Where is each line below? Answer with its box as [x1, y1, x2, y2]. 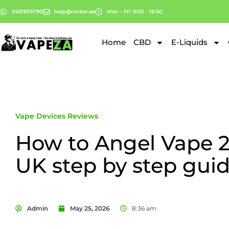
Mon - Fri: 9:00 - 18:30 [106, 8, 163, 15]
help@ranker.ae [54, 8, 95, 15]
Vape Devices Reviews [15, 111, 98, 121]
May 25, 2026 [70, 204, 110, 212]
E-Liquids [171, 37, 208, 47]
